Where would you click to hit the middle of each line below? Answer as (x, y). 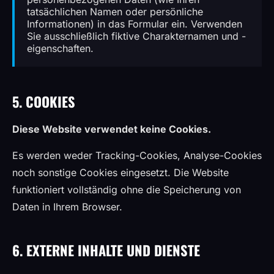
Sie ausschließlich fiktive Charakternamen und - (136, 36)
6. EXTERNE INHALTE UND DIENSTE (106, 250)
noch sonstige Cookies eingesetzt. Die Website (120, 172)
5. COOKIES (44, 101)
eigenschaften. (60, 48)
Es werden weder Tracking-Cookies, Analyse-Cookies (137, 155)
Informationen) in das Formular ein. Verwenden (135, 24)
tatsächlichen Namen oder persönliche (115, 12)
